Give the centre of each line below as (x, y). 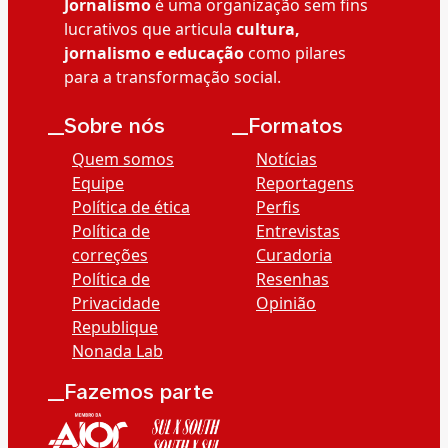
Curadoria (294, 254)
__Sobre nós (106, 125)
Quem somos (123, 158)
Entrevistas (298, 230)
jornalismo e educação (154, 52)
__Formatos (287, 125)
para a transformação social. (172, 76)
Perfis (278, 206)
